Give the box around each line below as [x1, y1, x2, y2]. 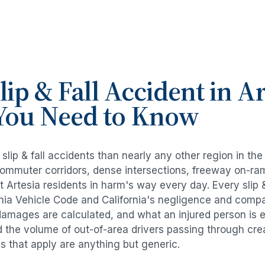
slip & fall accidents [2, 150, 95, 162]
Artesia [7, 179, 40, 192]
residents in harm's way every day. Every [40, 179, 243, 192]
